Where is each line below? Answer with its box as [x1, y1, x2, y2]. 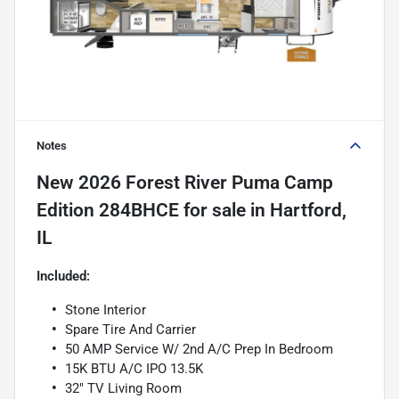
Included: [37, 268, 90, 285]
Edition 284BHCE [37, 199, 179, 222]
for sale [179, 199, 246, 222]
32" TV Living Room [65, 380, 182, 397]
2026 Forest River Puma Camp [78, 172, 333, 194]
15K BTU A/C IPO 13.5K [65, 361, 203, 378]
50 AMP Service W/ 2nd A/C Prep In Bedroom [65, 341, 333, 358]
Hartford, [270, 199, 346, 222]
